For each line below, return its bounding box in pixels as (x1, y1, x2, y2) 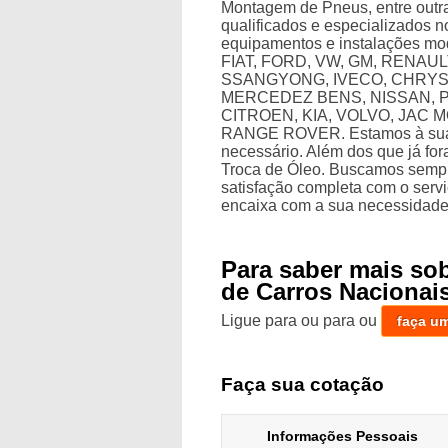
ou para (301, 311, 360, 329)
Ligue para (221, 311, 302, 329)
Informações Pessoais (267, 428, 419, 445)
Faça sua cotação (221, 373, 385, 395)
